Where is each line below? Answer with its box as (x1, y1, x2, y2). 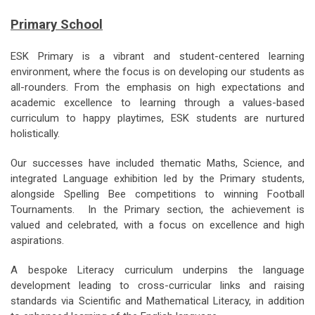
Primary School (11, 17, 103, 32)
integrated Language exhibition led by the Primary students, (11, 172, 304, 185)
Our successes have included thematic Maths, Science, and (11, 157, 304, 169)
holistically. (11, 127, 63, 140)
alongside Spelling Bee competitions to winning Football (11, 188, 304, 200)
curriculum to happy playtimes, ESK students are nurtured (11, 112, 304, 124)
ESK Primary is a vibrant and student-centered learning (11, 50, 304, 63)
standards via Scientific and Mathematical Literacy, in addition (11, 295, 304, 307)
